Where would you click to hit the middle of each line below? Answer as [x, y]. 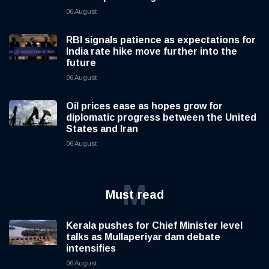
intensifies [91, 249]
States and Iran [102, 129]
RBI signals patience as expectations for [161, 40]
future [81, 63]
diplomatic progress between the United [161, 118]
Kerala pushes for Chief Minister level [154, 226]
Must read [134, 195]
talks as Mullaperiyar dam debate [143, 237]
